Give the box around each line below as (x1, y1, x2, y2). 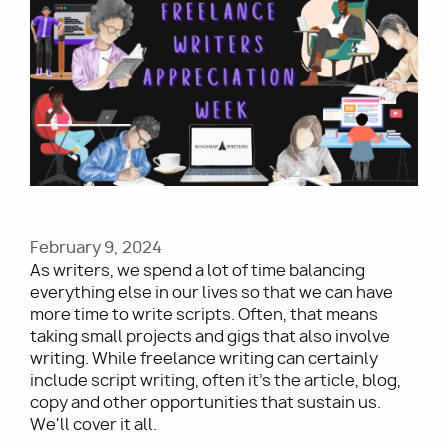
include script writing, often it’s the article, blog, (30, 370, 401, 392)
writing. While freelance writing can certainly (30, 348, 378, 370)
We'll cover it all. (30, 414, 157, 436)
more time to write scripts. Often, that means (30, 304, 378, 326)
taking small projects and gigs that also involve (30, 326, 390, 348)
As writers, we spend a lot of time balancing (30, 260, 365, 282)
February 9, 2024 (30, 237, 162, 259)
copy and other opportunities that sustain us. (30, 392, 381, 414)
